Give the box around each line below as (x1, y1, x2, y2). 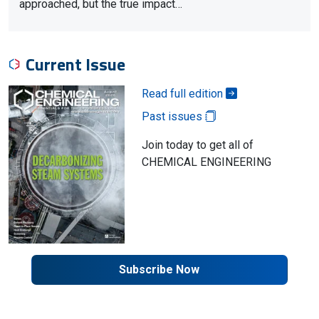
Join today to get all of (141, 138, 253, 152)
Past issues (141, 110, 205, 123)
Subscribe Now (119, 262, 200, 276)
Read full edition (141, 87, 226, 100)
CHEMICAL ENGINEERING (141, 155, 271, 169)
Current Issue (26, 51, 125, 77)
